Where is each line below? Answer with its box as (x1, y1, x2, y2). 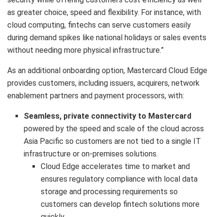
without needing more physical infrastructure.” (7, 46, 164, 55)
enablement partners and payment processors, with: (7, 91, 184, 101)
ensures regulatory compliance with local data (40, 174, 198, 184)
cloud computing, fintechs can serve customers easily (7, 20, 191, 30)
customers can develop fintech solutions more (40, 200, 200, 209)
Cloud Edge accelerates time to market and (40, 162, 190, 171)
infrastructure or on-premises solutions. (24, 149, 158, 159)
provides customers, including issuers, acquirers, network (7, 78, 200, 88)
